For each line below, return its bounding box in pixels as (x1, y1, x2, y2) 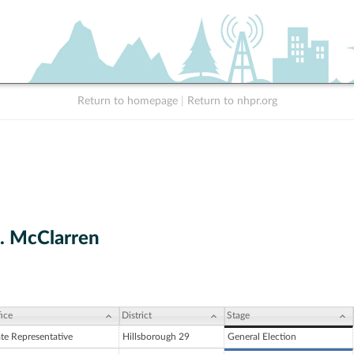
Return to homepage (77, 96, 178, 107)
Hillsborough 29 (122, 332, 190, 342)
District (122, 311, 152, 321)
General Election (228, 332, 296, 342)
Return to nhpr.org (186, 96, 277, 107)
